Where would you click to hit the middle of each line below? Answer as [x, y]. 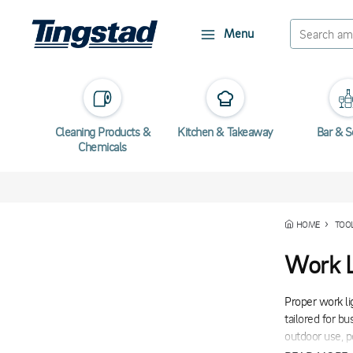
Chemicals [102, 147]
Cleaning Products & [102, 132]
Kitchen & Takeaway [225, 132]
